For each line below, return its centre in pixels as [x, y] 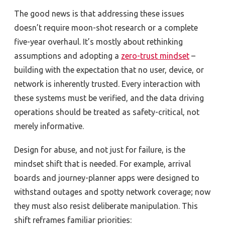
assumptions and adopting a [68, 55]
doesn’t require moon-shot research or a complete [106, 27]
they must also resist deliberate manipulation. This [106, 206]
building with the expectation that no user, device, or [109, 70]
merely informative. [49, 126]
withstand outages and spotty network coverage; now [112, 192]
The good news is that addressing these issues [99, 13]
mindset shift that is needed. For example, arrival [102, 163]
